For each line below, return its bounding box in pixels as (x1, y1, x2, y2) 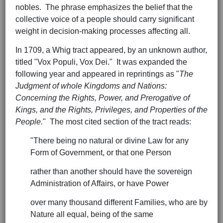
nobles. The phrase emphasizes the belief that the (15, 3, 193, 12)
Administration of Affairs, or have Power (30, 179, 169, 188)
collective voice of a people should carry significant (15, 15, 194, 24)
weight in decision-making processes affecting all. (15, 27, 192, 36)
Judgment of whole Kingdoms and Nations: (15, 82, 169, 91)
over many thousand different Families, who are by (30, 198, 208, 207)
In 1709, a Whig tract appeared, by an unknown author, (15, 46, 207, 55)
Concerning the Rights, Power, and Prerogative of (15, 94, 190, 103)
